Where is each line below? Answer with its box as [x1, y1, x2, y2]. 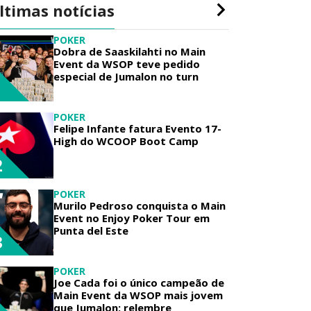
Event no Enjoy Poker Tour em [53, 211, 210, 225]
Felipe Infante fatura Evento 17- [53, 121, 221, 135]
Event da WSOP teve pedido [53, 57, 200, 71]
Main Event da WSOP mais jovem [53, 288, 223, 302]
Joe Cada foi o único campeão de [53, 276, 224, 289]
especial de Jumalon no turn [53, 69, 199, 83]
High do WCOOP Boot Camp [53, 134, 199, 148]
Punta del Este [53, 224, 128, 237]
